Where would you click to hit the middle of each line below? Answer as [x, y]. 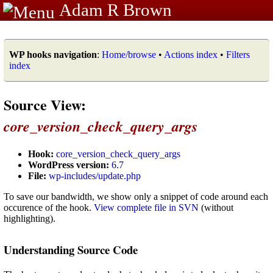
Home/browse [129, 55]
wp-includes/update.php [95, 175]
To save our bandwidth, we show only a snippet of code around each [136, 196]
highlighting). [30, 218]
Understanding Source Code [71, 249]
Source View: [45, 104]
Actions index [191, 55]
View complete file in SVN [146, 207]
